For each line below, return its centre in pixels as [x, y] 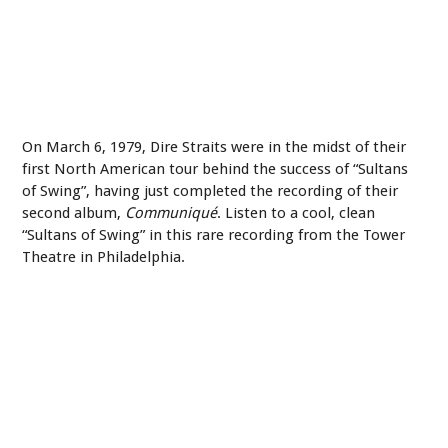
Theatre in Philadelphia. [104, 256]
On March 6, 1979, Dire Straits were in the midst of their [214, 146]
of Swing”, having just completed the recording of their [210, 190]
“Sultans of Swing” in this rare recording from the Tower [214, 234]
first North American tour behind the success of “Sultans [215, 168]
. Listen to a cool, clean [296, 212]
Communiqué [171, 212]
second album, [74, 212]
